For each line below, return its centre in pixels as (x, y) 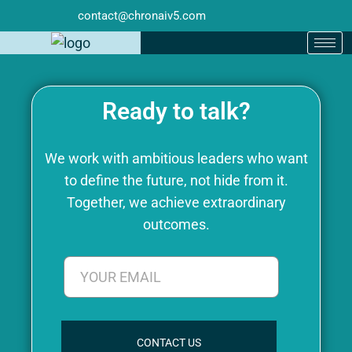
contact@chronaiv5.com (142, 15)
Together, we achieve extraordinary (176, 203)
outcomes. (176, 225)
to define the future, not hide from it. (176, 181)
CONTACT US (169, 343)
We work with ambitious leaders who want (176, 159)
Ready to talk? (176, 112)
